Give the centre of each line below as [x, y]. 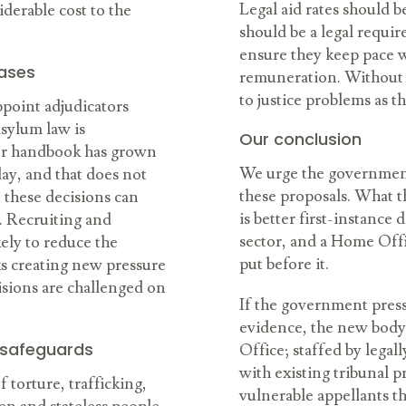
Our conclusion [300, 140]
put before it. [284, 265]
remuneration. [292, 78]
